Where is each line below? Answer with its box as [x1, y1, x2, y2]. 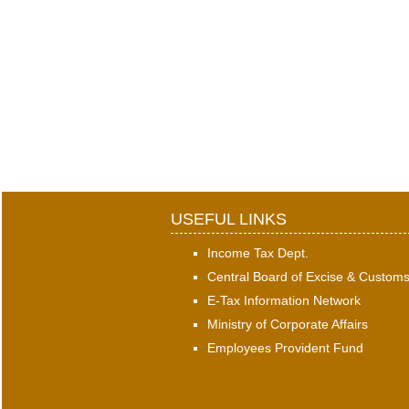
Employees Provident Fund [207, 341, 363, 355]
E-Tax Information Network [207, 293, 361, 308]
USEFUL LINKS [171, 210, 287, 228]
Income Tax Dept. [207, 246, 309, 260]
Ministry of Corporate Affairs [207, 317, 368, 331]
